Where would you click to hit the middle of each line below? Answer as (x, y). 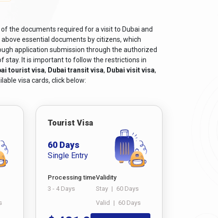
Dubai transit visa (76, 70)
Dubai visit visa (131, 70)
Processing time (72, 177)
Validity (106, 177)
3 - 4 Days (61, 188)
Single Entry (68, 156)
